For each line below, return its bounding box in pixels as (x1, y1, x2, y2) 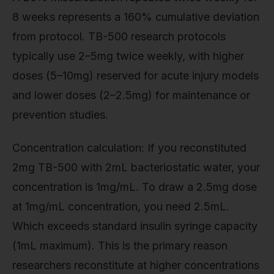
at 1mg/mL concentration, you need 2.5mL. (12, 199, 229, 213)
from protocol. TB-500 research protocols (12, 30, 226, 43)
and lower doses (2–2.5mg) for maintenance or (12, 89, 250, 102)
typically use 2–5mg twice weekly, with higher (12, 50, 244, 63)
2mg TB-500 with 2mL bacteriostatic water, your (12, 160, 260, 174)
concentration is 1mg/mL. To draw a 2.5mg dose (12, 180, 257, 193)
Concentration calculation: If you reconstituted (12, 141, 246, 154)
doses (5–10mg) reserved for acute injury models (12, 69, 259, 83)
